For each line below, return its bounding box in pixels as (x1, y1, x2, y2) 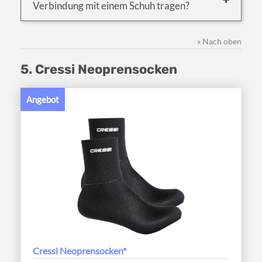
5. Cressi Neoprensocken (20, 61, 177, 77)
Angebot (26, 94, 59, 105)
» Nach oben (197, 36, 242, 46)
